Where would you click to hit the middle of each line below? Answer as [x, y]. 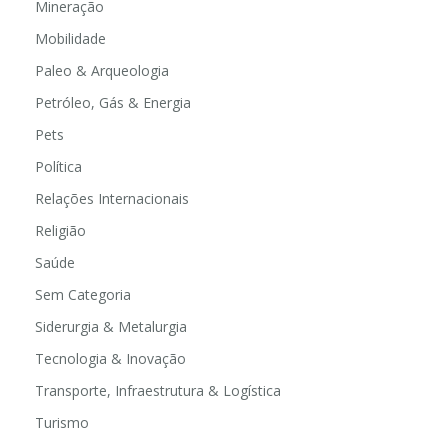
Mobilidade [70, 38]
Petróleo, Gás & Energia [113, 102]
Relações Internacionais [112, 198]
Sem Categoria [83, 294]
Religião [60, 230]
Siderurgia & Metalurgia [111, 326]
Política [58, 166]
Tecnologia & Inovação [110, 358]
